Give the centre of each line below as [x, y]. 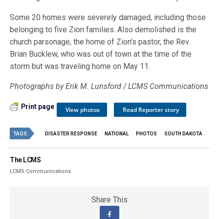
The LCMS [25, 160]
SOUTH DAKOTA [183, 133]
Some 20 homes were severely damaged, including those [108, 17]
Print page [38, 106]
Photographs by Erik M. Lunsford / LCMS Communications [109, 86]
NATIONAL [117, 133]
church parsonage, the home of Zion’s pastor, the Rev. [100, 42]
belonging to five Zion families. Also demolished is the [103, 29]
